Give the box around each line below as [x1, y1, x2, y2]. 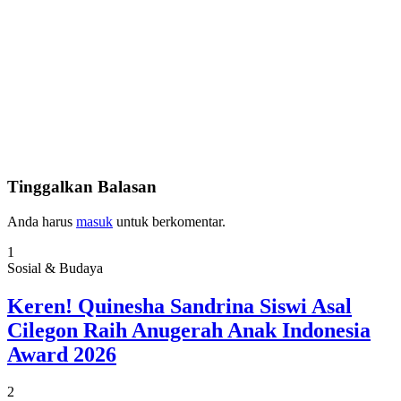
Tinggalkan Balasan [7, 176, 157, 196]
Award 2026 [7, 342, 116, 366]
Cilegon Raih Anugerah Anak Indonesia [7, 318, 371, 342]
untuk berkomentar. [113, 213, 226, 229]
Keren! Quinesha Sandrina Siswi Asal [7, 294, 352, 318]
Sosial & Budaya [7, 260, 103, 276]
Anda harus [7, 213, 76, 229]
